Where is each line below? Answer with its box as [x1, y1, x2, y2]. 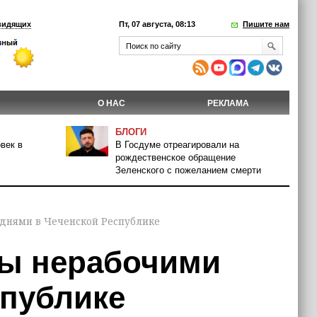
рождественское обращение [115, 152, 236, 163]
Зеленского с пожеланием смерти [115, 165, 261, 175]
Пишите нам [243, 20, 289, 28]
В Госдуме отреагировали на [115, 139, 239, 150]
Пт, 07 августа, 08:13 [119, 20, 195, 28]
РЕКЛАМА [207, 98, 249, 108]
